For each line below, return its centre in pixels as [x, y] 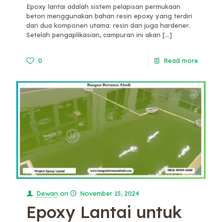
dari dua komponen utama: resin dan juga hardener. [108, 25]
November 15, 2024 [110, 193]
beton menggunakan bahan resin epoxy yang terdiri [109, 16]
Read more [181, 60]
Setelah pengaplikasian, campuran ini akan [93, 34]
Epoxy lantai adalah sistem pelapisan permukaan [103, 6]
